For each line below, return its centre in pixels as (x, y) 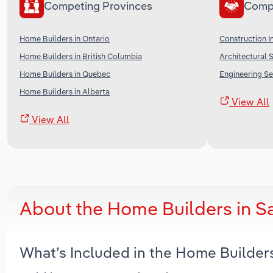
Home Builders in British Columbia (81, 56)
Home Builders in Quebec (65, 73)
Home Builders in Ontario (65, 38)
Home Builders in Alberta (65, 91)
